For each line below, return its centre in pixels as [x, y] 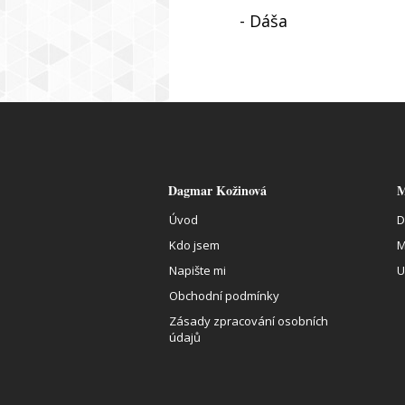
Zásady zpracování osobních [249, 321]
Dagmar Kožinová [218, 191]
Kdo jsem [194, 245]
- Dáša [263, 21]
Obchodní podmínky [224, 296]
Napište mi [198, 271]
